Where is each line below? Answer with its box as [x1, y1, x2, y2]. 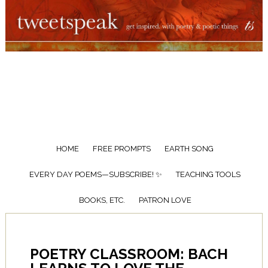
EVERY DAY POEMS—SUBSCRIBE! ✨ [29, 170, 163, 179]
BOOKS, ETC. [78, 196, 125, 205]
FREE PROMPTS [93, 144, 151, 153]
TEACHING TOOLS [176, 170, 241, 179]
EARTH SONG [165, 144, 214, 153]
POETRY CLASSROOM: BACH [29, 245, 228, 263]
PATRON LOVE [138, 196, 191, 205]
